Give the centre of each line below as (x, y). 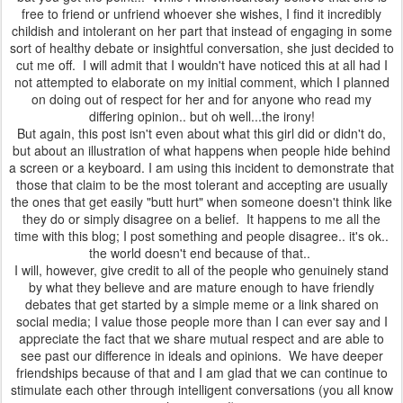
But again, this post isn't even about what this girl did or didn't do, (201, 133)
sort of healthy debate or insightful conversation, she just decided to (201, 48)
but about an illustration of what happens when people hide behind (201, 150)
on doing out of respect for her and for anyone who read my (201, 99)
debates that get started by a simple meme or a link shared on (201, 304)
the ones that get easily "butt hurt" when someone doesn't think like (201, 201)
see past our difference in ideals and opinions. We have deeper (201, 355)
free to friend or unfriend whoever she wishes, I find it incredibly (201, 13)
